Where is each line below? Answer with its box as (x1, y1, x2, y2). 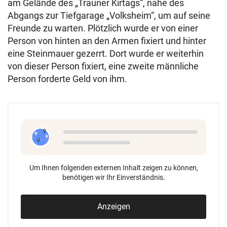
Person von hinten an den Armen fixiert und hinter (8, 35, 206, 46)
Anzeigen (97, 202, 130, 211)
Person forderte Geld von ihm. (8, 73, 127, 84)
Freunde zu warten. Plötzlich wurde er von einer (8, 23, 198, 33)
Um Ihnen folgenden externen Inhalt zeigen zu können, (29, 164, 198, 172)
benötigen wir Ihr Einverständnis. (62, 173, 165, 181)
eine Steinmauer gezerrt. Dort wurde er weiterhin (8, 48, 204, 59)
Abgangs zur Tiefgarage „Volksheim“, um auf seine (8, 10, 210, 21)
